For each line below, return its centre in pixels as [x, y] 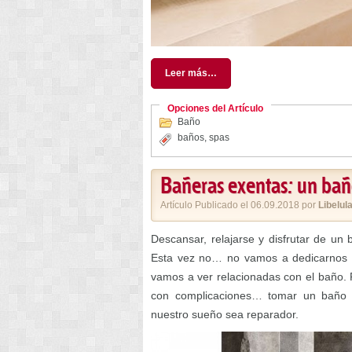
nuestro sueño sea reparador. [225, 315]
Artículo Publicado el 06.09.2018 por [239, 205]
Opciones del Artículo [215, 109]
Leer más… [191, 73]
